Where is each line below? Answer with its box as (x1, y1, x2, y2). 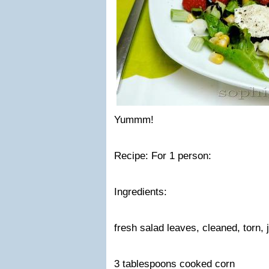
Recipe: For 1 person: (114, 150, 211, 162)
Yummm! (114, 114, 154, 125)
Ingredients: (114, 186, 167, 198)
